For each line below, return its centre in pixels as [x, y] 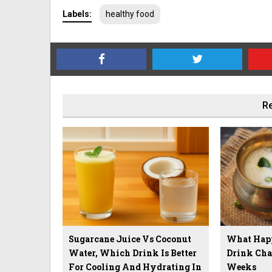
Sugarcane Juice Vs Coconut [130, 239]
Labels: [77, 14]
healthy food [130, 14]
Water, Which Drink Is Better [133, 253]
